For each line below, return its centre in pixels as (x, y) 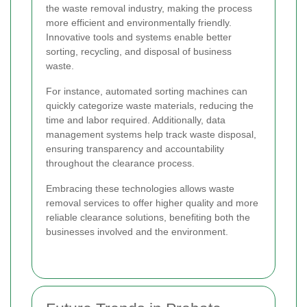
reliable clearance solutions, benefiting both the (148, 217)
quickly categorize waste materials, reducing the (150, 105)
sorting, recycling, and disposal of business (139, 51)
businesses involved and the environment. (137, 231)
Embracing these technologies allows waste (140, 188)
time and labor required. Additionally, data (136, 120)
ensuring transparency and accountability (135, 148)
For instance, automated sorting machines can (147, 91)
